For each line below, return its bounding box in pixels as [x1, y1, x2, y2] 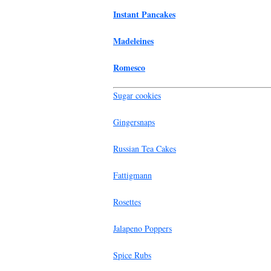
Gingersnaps [113, 116, 155, 128]
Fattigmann [113, 169, 152, 181]
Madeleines [113, 34, 154, 47]
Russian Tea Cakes [113, 142, 176, 154]
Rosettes [113, 195, 141, 207]
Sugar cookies [113, 89, 161, 101]
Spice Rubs [113, 249, 151, 261]
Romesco [113, 60, 145, 74]
